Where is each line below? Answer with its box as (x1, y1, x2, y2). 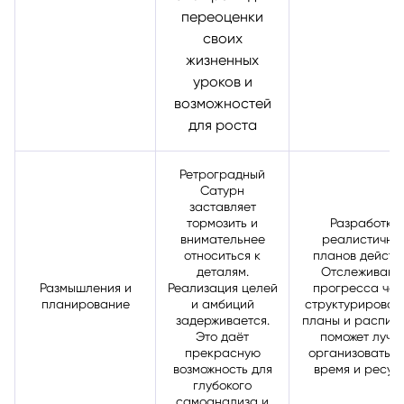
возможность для (172, 361, 272, 376)
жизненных (186, 50, 259, 69)
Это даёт (196, 328, 249, 344)
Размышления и (39, 280, 132, 295)
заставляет (188, 198, 256, 214)
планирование (41, 296, 130, 311)
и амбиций (190, 296, 254, 311)
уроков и (192, 72, 252, 90)
